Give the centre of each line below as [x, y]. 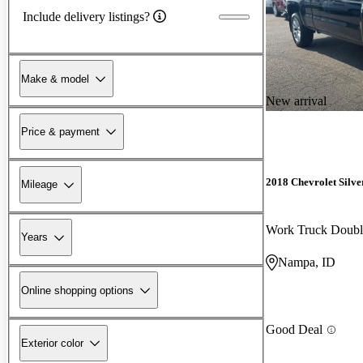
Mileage [39, 185]
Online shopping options [77, 290]
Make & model [55, 79]
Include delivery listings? [86, 16]
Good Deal [294, 330]
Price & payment [60, 131]
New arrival [296, 100]
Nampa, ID [307, 263]
